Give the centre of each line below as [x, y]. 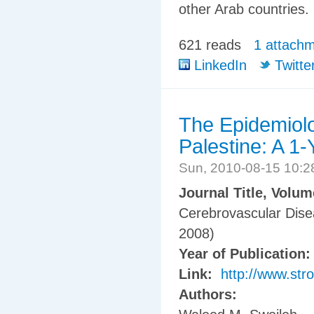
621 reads [210, 45]
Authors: [210, 295]
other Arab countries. [244, 9]
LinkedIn [218, 65]
